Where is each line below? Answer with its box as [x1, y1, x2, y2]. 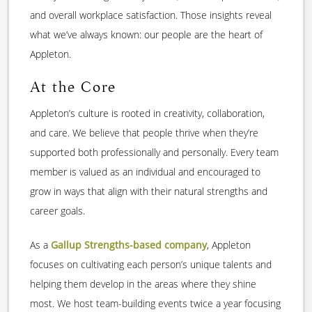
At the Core [30, 78, 116, 97]
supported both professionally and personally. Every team [30, 145, 279, 159]
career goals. [30, 203, 85, 217]
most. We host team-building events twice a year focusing [30, 296, 281, 310]
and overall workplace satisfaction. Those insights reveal [30, 8, 272, 22]
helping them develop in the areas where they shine [30, 276, 256, 290]
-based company [130, 237, 207, 251]
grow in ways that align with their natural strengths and [30, 184, 267, 198]
